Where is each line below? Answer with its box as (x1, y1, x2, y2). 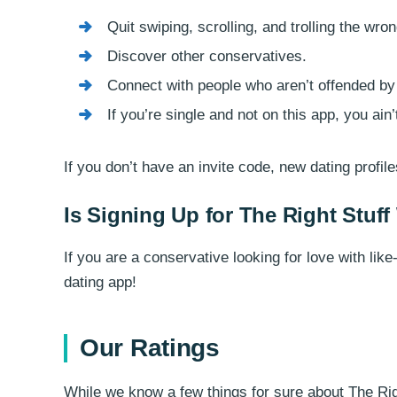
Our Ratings (80, 333, 220, 362)
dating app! (64, 273, 136, 291)
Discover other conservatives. (106, 48, 307, 65)
